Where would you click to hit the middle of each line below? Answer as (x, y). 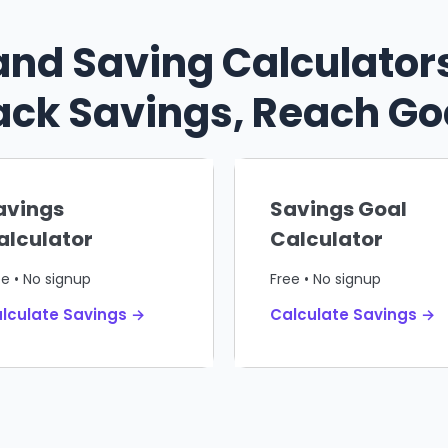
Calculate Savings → (352, 314)
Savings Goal (338, 208)
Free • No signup (325, 278)
